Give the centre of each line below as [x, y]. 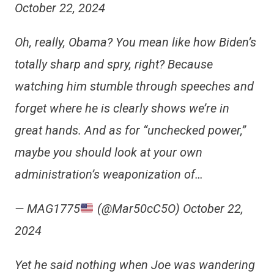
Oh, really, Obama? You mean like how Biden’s [135, 42]
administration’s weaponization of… [109, 174]
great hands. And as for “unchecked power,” [130, 130]
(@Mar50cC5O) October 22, [168, 209]
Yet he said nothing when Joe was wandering [135, 265]
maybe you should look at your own [108, 152]
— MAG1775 [47, 209]
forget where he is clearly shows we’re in [122, 108]
